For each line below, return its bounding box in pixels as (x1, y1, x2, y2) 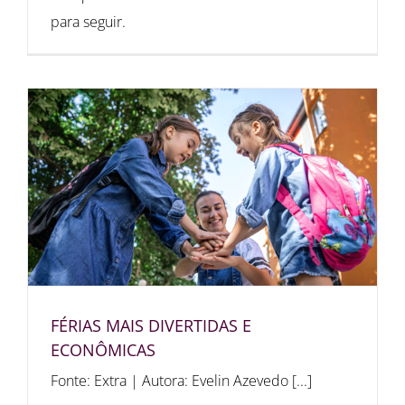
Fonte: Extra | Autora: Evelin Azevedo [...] (51, 370, 312, 391)
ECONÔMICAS (51, 338, 155, 361)
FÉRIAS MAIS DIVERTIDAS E (51, 314, 251, 336)
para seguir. (51, 12, 126, 33)
